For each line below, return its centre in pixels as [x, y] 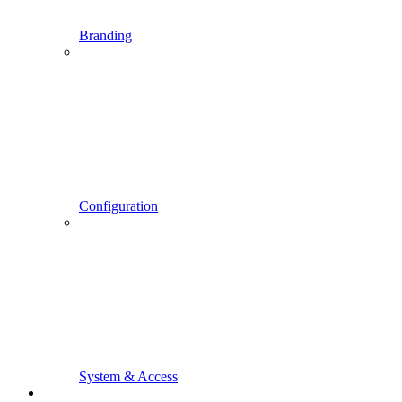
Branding [105, 35]
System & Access [128, 376]
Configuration [118, 206]
